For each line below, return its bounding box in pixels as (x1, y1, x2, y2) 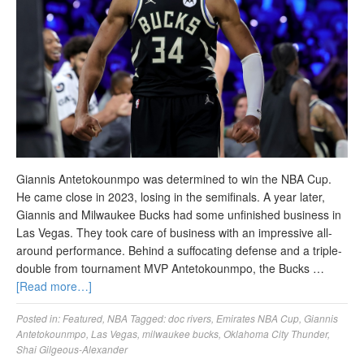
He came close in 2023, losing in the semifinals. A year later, (16, 188, 325, 205)
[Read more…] (16, 277, 92, 294)
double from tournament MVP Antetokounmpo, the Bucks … (16, 259, 324, 276)
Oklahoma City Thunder (223, 326, 327, 340)
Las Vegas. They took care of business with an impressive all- (16, 223, 332, 240)
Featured (63, 310, 102, 325)
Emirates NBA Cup (216, 310, 299, 325)
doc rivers (168, 310, 211, 325)
